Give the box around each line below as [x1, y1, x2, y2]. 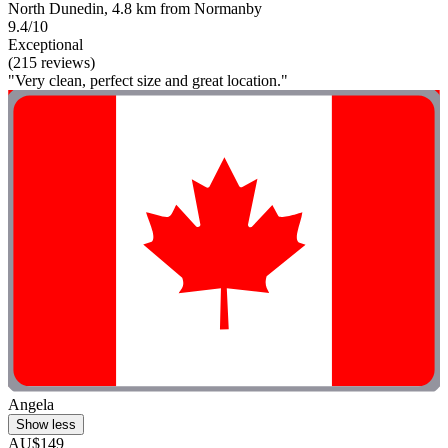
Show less [16, 417, 76, 433]
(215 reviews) [8, 53, 95, 71]
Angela [8, 396, 54, 414]
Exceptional [8, 35, 83, 53]
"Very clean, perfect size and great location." [8, 71, 288, 89]
